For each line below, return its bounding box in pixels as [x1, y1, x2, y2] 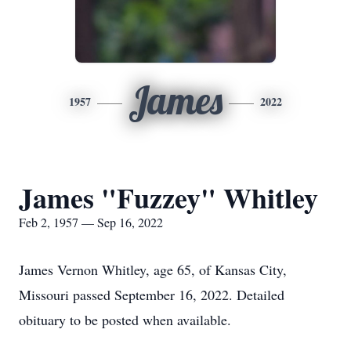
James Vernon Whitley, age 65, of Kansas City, [19, 260, 287, 279]
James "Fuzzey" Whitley [19, 177, 318, 218]
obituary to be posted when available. [19, 310, 231, 329]
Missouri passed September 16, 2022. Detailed [19, 285, 284, 304]
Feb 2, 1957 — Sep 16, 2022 [19, 214, 163, 230]
